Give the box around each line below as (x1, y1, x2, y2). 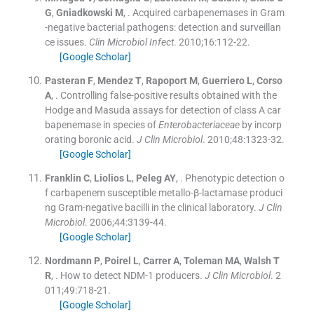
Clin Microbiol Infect (88, 36, 174, 48)
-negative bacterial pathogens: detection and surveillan (44, 21, 281, 33)
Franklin (44, 172, 81, 184)
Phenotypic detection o (184, 172, 285, 184)
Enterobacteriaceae (158, 118, 240, 130)
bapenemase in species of (44, 118, 158, 130)
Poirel (104, 254, 131, 266)
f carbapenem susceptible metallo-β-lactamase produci (44, 186, 282, 198)
